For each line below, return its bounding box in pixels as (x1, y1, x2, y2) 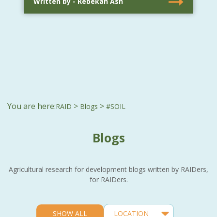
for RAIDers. (89, 174, 128, 184)
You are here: (7, 100, 56, 111)
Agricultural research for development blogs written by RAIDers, (9, 164, 208, 174)
